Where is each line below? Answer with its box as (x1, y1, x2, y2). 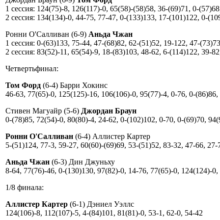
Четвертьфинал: (5, 64, 58, 73)
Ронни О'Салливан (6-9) (5, 29, 88, 38)
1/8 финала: (5, 183, 44, 192)
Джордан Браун (81, 106, 137, 115)
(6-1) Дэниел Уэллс (68, 199, 134, 208)
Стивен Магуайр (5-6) (5, 106, 81, 115)
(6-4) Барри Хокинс (43, 81, 108, 89)
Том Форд (5, 81, 43, 89)
